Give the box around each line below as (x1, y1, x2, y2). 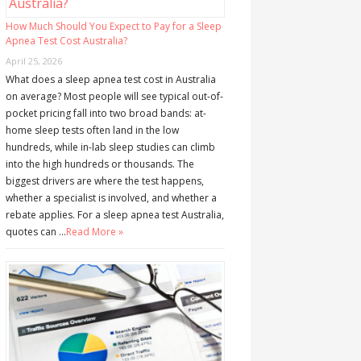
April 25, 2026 (5, 55, 62, 68)
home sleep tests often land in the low (5, 123, 179, 138)
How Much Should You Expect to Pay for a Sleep (5, 19, 222, 34)
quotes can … (5, 225, 66, 239)
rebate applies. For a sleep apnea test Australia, (5, 208, 224, 222)
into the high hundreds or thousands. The (5, 157, 194, 172)
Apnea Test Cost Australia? (5, 34, 127, 48)
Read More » (65, 225, 123, 239)
